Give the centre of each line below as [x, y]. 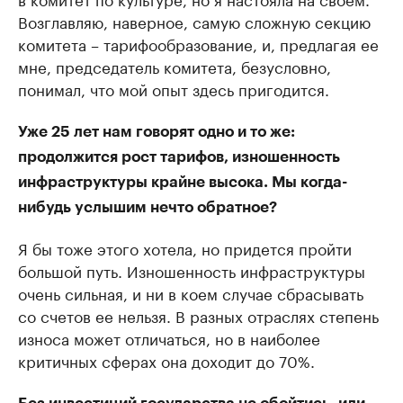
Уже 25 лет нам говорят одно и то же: [157, 132]
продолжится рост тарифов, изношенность [179, 157]
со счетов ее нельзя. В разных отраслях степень [198, 315]
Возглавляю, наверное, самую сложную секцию [194, 21]
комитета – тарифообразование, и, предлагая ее [198, 44]
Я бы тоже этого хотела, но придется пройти [185, 248]
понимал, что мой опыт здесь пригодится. [174, 89]
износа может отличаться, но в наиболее [169, 338]
